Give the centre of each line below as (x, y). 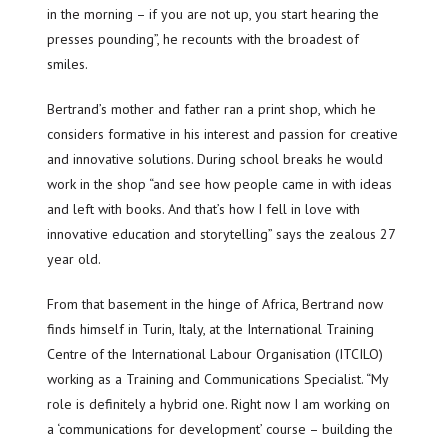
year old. (74, 258)
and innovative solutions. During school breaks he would (215, 158)
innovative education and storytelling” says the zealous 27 (221, 233)
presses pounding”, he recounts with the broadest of (203, 38)
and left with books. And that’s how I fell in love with (204, 208)
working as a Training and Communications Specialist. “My (218, 378)
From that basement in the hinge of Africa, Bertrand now (215, 303)
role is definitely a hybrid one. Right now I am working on (219, 403)
